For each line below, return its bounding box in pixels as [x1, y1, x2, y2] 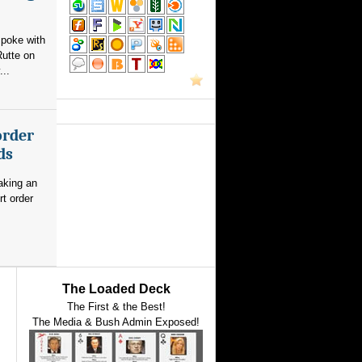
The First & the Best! [66, 301, 166, 313]
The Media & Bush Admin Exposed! [32, 316, 200, 328]
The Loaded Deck [61, 282, 170, 296]
